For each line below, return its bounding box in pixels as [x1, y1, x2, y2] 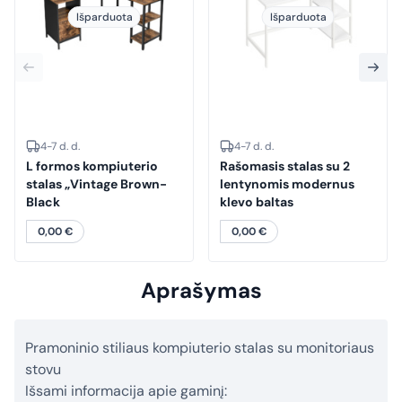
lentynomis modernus [220, 176, 354, 193]
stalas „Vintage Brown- [26, 176, 167, 193]
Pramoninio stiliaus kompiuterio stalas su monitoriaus [25, 338, 374, 358]
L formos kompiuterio [26, 158, 158, 175]
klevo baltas [220, 194, 293, 211]
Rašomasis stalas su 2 [220, 158, 350, 175]
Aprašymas [140, 276, 262, 305]
